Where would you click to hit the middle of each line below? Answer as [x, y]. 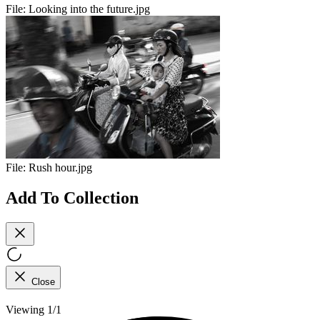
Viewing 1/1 [34, 309]
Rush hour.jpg [60, 168]
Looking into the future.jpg [89, 9]
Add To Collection [72, 197]
